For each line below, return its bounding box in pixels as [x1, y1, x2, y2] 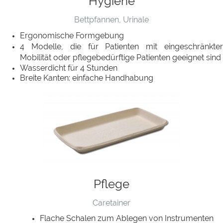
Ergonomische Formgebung [20, 31, 124, 41]
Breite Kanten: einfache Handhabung [20, 73, 153, 83]
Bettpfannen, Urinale [74, 15, 149, 25]
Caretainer [93, 198, 130, 208]
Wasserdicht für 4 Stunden [20, 63, 117, 73]
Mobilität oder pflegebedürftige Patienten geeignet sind [20, 53, 221, 63]
